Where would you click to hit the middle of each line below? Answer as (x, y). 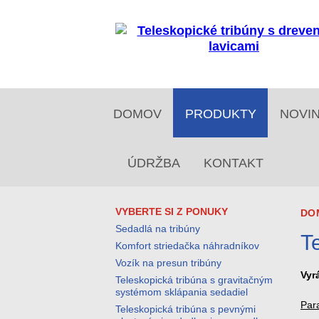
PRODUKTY (220, 114)
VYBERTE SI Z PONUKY (172, 211)
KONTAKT (233, 163)
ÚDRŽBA (153, 163)
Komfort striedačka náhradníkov (187, 246)
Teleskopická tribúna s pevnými (185, 309)
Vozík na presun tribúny (168, 263)
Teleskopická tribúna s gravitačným (194, 280)
